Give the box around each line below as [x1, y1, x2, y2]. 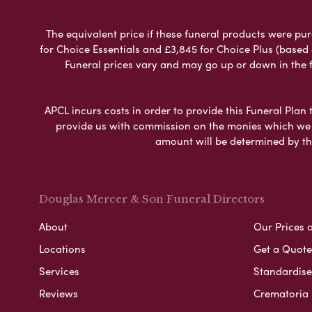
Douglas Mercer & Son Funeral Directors [39, 192, 265, 205]
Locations [39, 240, 86, 256]
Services [39, 263, 79, 279]
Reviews [39, 285, 78, 301]
